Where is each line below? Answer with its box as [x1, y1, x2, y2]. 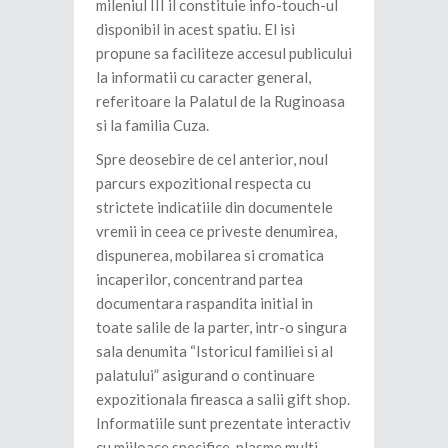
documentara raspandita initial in [96, 294, 313, 313]
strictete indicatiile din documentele [96, 198, 333, 217]
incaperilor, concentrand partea [96, 270, 303, 289]
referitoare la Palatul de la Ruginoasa [96, 92, 345, 111]
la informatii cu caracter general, [96, 68, 311, 87]
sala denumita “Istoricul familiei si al [96, 342, 333, 361]
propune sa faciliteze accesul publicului [96, 44, 352, 63]
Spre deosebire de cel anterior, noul [96, 150, 328, 169]
